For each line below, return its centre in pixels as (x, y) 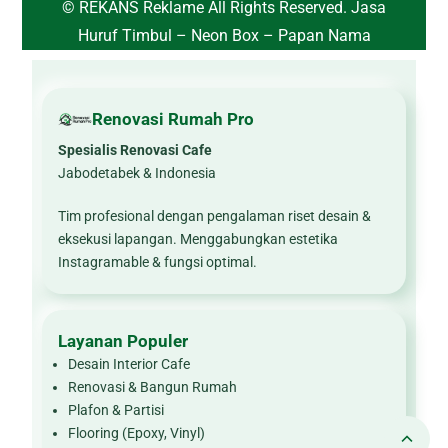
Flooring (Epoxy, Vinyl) (137, 433)
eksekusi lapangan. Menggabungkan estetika (198, 239)
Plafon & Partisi (116, 410)
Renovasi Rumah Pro (173, 118)
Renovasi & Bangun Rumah (153, 387)
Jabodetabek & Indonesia (137, 173)
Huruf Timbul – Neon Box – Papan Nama (224, 35)
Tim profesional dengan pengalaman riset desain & (215, 216)
